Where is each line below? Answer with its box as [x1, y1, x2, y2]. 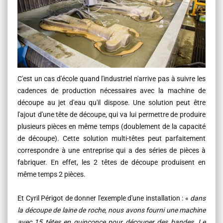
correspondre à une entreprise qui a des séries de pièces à [17, 146, 206, 155]
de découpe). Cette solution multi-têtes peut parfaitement [17, 134, 206, 143]
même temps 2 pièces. [17, 170, 86, 179]
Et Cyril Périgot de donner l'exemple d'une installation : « [17, 194, 190, 203]
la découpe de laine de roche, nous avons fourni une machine [17, 206, 206, 215]
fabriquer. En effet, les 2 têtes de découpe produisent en [17, 158, 206, 167]
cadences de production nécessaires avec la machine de [17, 87, 206, 95]
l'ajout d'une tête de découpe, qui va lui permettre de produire [17, 111, 206, 119]
